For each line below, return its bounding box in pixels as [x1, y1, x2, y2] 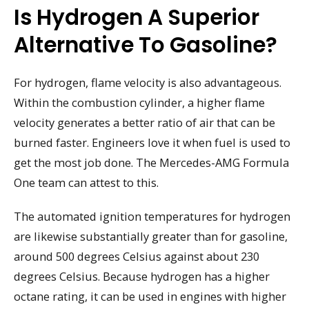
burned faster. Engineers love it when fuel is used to [14, 134, 290, 150]
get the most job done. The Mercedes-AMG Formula [14, 154, 289, 170]
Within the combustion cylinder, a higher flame [14, 94, 265, 110]
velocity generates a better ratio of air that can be [14, 114, 275, 130]
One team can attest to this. [14, 174, 159, 190]
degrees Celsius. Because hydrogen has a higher [14, 268, 270, 284]
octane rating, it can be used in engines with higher [14, 288, 286, 304]
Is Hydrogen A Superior [14, 1, 259, 32]
